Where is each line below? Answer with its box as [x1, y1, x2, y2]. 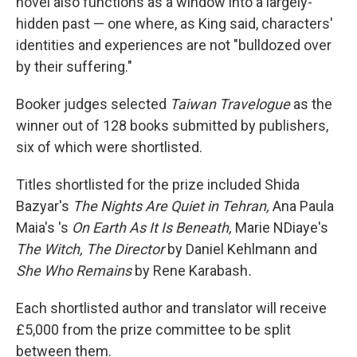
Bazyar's [16, 197, 73, 214]
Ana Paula [273, 197, 334, 214]
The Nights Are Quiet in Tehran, [73, 197, 273, 214]
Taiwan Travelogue [170, 95, 293, 112]
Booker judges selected [16, 95, 170, 112]
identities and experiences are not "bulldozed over [16, 36, 331, 53]
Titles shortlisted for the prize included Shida [16, 175, 300, 193]
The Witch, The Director [16, 240, 164, 257]
